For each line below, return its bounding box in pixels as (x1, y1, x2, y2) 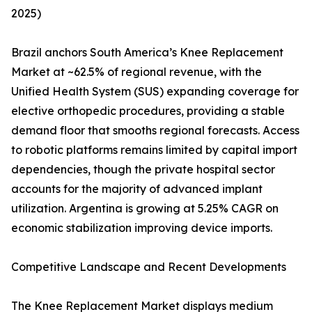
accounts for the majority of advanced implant (11, 182, 263, 196)
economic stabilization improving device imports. (11, 221, 272, 235)
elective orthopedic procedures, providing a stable (11, 104, 285, 118)
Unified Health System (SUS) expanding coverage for (11, 84, 299, 99)
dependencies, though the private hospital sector (11, 162, 275, 177)
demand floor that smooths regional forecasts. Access (11, 123, 299, 138)
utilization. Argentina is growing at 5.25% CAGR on (11, 201, 279, 216)
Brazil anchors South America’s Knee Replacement (11, 45, 283, 60)
